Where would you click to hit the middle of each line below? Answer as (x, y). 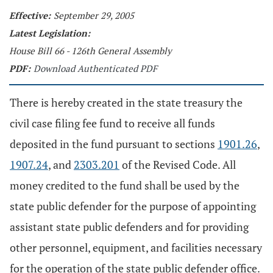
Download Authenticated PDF (95, 68)
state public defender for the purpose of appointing (133, 206)
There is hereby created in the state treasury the (126, 102)
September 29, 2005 (94, 15)
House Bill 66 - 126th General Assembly (90, 51)
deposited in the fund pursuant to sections (114, 144)
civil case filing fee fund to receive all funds (112, 123)
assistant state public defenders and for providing (129, 227)
